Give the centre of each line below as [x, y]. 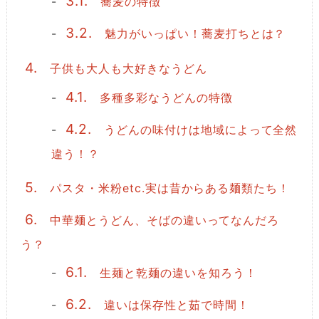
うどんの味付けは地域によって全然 [199, 130]
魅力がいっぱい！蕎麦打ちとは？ [193, 33]
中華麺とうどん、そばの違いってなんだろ [163, 220]
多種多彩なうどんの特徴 [164, 98]
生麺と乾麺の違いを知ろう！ [176, 272]
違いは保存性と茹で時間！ [174, 304]
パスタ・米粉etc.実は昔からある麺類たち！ [168, 188]
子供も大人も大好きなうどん [126, 68]
